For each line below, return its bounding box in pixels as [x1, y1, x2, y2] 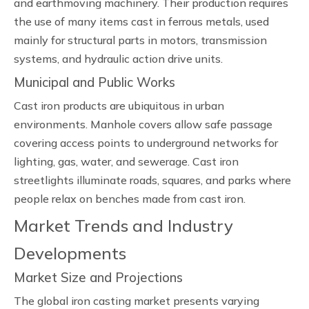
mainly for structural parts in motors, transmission [14, 33, 267, 47]
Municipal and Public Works [14, 74, 175, 90]
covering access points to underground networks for [14, 136, 278, 150]
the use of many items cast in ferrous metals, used [14, 14, 269, 28]
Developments [14, 243, 126, 263]
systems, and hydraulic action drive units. [14, 52, 223, 66]
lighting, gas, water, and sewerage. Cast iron [14, 154, 239, 168]
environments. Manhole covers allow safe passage [14, 117, 272, 131]
